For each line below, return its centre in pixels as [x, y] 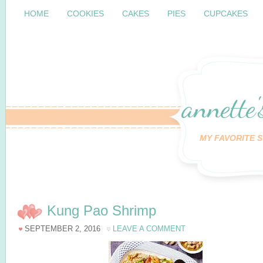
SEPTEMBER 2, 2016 [63, 229]
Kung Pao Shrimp [102, 210]
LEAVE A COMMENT [149, 229]
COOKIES [85, 14]
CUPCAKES [226, 14]
